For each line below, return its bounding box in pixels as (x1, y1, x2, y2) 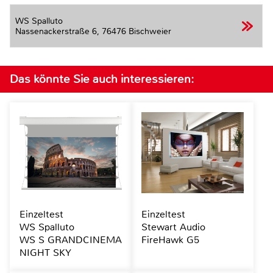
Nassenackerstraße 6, (15, 26, 102, 37)
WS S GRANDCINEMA (19, 233, 122, 246)
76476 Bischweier (102, 26, 171, 37)
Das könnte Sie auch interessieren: (10, 71, 194, 87)
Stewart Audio (141, 220, 205, 233)
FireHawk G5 (141, 233, 199, 246)
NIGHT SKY (19, 246, 71, 259)
